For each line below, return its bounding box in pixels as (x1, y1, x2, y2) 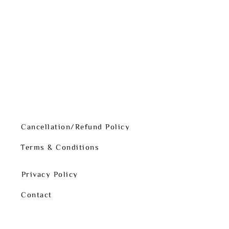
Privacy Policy (21, 170, 78, 178)
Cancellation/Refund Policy (21, 122, 130, 130)
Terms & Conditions (20, 143, 99, 151)
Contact (21, 190, 52, 198)
